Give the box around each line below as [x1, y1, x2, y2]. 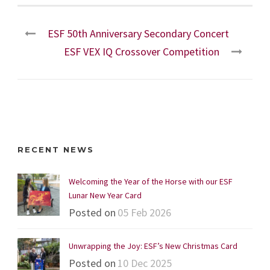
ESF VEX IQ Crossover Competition [64, 44, 219, 58]
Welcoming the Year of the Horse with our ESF [69, 175, 233, 187]
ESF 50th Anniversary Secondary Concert [48, 26, 229, 40]
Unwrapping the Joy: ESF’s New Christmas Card [69, 240, 237, 251]
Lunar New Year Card [69, 189, 142, 201]
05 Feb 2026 [118, 205, 171, 219]
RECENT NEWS [17, 144, 94, 154]
